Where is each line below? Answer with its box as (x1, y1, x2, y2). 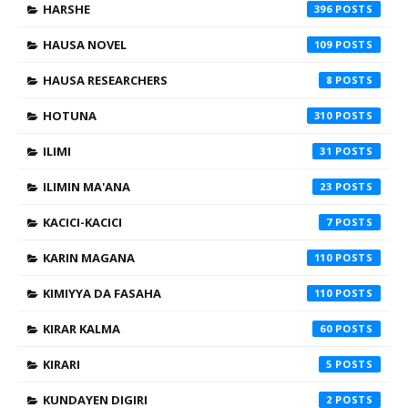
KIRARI (43, 356, 80, 372)
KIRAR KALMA (43, 321, 120, 337)
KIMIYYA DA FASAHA (43, 285, 161, 301)
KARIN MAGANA (43, 250, 135, 266)
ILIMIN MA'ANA (43, 178, 130, 195)
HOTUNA (43, 107, 97, 124)
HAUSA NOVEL (43, 36, 127, 53)
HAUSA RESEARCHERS (43, 72, 168, 88)
